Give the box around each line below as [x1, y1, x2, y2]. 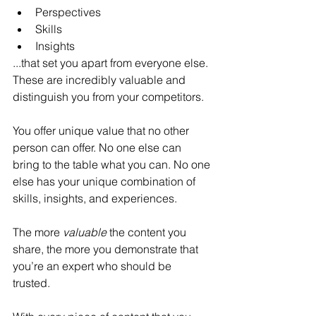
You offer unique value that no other [13, 123, 192, 138]
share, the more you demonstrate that [13, 242, 201, 256]
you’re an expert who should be [13, 259, 174, 273]
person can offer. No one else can [13, 140, 184, 154]
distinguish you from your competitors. [13, 90, 204, 104]
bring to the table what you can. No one [13, 157, 213, 171]
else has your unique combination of [13, 174, 198, 188]
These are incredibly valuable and [13, 73, 188, 87]
